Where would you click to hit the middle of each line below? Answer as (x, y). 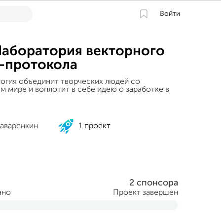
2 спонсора (154, 183)
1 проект (94, 126)
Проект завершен (146, 193)
